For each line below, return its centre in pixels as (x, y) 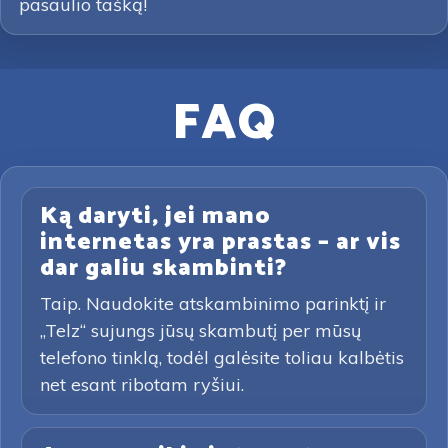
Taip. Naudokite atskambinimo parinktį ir (213, 303)
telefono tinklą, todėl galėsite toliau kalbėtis (222, 357)
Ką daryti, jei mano (155, 216)
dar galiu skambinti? (163, 268)
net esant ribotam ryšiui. (142, 384)
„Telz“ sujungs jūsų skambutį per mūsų (200, 330)
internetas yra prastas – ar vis (220, 242)
